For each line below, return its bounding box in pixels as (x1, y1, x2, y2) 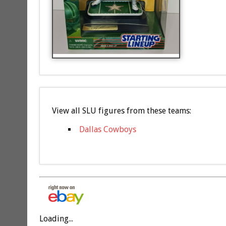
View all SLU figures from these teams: (51, 106, 191, 116)
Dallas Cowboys (79, 125, 136, 135)
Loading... (39, 214, 73, 224)
